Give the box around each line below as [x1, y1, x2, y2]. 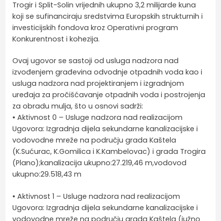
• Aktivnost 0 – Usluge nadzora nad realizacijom [12, 112, 183, 123]
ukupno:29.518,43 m [12, 169, 82, 180]
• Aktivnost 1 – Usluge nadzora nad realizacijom [12, 191, 181, 201]
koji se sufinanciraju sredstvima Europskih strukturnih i [12, 11, 203, 21]
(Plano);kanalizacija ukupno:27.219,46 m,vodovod [12, 158, 187, 168]
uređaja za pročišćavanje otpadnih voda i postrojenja [12, 90, 206, 100]
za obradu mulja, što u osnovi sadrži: [12, 101, 144, 111]
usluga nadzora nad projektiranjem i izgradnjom [12, 78, 184, 89]
